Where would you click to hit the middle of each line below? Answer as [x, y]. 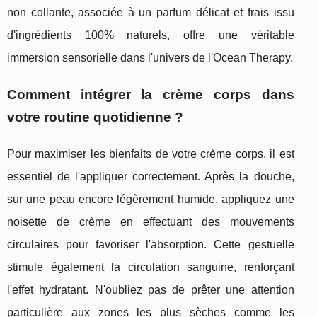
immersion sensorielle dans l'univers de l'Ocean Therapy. [150, 58]
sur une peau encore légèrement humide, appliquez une [151, 200]
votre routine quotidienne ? [95, 117]
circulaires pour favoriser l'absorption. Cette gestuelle [151, 245]
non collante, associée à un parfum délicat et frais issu [151, 13]
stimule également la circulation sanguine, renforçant [151, 267]
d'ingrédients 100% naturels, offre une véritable [151, 35]
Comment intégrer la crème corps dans [151, 95]
